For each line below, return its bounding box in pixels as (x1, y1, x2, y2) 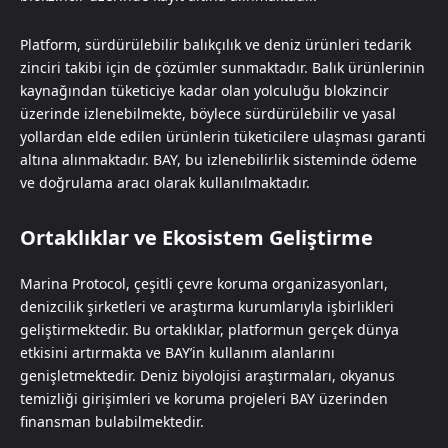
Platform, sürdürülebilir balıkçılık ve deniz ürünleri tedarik (20, 34, 411, 54)
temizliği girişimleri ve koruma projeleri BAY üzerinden (20, 388, 388, 408)
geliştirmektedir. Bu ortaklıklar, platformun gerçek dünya (20, 319, 399, 339)
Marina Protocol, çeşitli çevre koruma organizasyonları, (20, 273, 388, 293)
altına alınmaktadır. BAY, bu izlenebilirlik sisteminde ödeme (20, 149, 417, 169)
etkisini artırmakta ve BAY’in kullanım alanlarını (20, 342, 335, 362)
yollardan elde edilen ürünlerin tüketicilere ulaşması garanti (20, 126, 426, 146)
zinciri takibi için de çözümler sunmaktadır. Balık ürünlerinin (20, 57, 425, 77)
